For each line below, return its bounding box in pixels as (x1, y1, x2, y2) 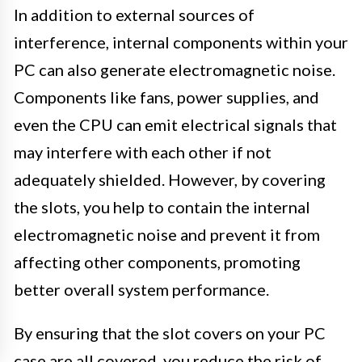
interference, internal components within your (14, 32, 348, 53)
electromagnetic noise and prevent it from (14, 225, 320, 245)
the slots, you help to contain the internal (14, 197, 310, 217)
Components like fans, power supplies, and (14, 87, 319, 107)
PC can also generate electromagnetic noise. (14, 60, 335, 80)
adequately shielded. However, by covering (14, 170, 326, 190)
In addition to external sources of (14, 5, 255, 25)
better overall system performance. (14, 280, 269, 300)
